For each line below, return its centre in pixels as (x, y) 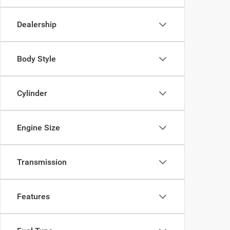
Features (33, 196)
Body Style (36, 59)
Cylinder (32, 93)
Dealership (37, 24)
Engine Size (39, 128)
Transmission (42, 162)
